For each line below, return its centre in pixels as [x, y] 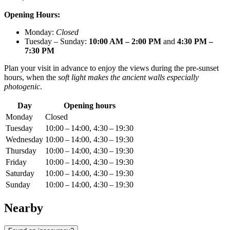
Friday [16, 162]
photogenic [22, 87]
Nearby [24, 208]
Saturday [20, 174]
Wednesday [24, 140]
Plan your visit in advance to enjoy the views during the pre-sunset [111, 68]
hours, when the [31, 78]
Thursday [21, 151]
